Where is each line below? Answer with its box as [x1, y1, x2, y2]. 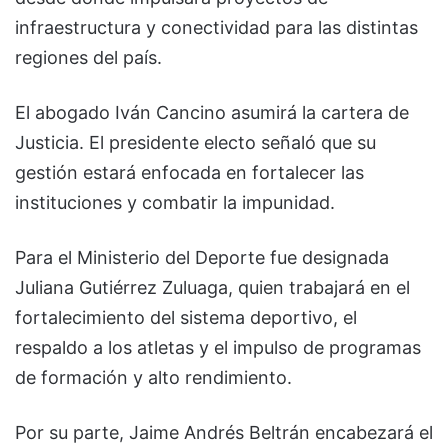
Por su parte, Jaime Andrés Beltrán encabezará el [15, 422, 433, 444]
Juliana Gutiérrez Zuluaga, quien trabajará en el [15, 277, 410, 299]
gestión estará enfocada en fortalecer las [15, 162, 364, 184]
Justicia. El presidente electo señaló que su [15, 132, 376, 154]
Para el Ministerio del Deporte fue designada [15, 247, 389, 269]
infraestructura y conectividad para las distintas [15, 17, 418, 39]
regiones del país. [15, 47, 162, 69]
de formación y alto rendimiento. [15, 367, 292, 389]
